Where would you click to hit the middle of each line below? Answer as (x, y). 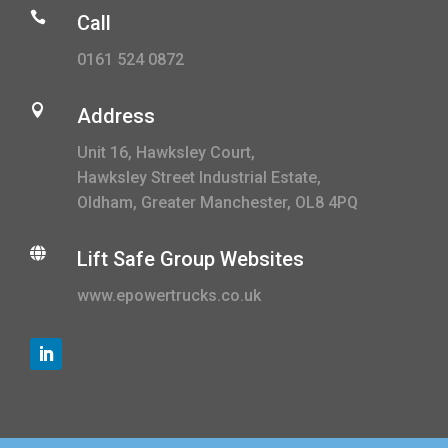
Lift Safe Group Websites (190, 259)
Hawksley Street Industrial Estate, (199, 178)
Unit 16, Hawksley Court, (166, 153)
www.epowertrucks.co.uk (169, 296)
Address (116, 116)
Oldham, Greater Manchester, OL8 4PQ (217, 203)
